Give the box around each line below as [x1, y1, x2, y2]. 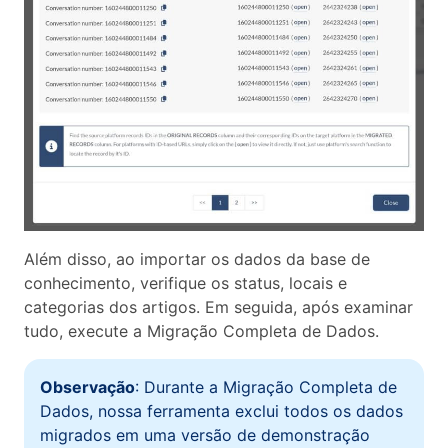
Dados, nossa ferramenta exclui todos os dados [40, 400, 403, 421]
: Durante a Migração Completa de [135, 376, 397, 397]
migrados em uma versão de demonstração [40, 424, 370, 445]
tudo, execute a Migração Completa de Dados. [24, 320, 379, 341]
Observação [40, 376, 135, 397]
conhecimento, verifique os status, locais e [24, 272, 347, 293]
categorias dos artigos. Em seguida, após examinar [24, 296, 413, 317]
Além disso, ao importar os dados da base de [24, 248, 370, 269]
